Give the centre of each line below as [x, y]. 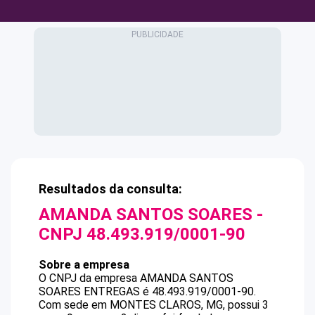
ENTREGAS [112, 291]
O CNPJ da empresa [89, 278]
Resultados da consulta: [110, 189]
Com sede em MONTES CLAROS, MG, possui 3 [154, 305]
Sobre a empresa [84, 265]
